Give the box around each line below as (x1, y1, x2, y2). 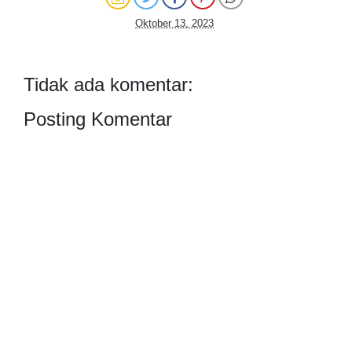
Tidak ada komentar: (24, 74, 193, 95)
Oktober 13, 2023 (135, 17, 214, 29)
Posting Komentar (24, 108, 172, 130)
